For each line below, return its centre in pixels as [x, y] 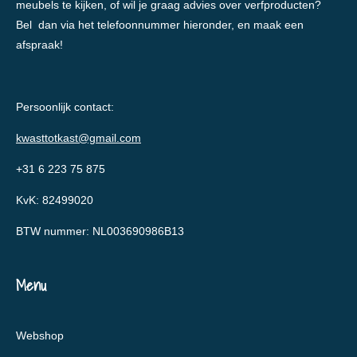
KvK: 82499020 [55, 200]
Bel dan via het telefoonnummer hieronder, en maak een [160, 25]
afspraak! [39, 45]
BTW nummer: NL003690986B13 [100, 231]
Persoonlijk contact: [65, 107]
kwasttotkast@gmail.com [78, 138]
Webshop [40, 336]
